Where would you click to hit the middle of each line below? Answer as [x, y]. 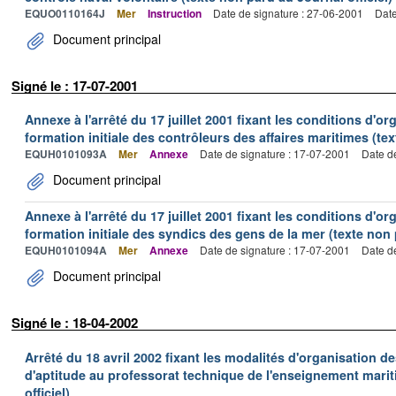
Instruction [175, 13]
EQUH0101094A [66, 250]
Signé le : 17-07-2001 [75, 85]
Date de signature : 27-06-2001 [288, 12]
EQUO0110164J [65, 13]
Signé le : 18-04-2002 [75, 323]
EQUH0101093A [66, 154]
